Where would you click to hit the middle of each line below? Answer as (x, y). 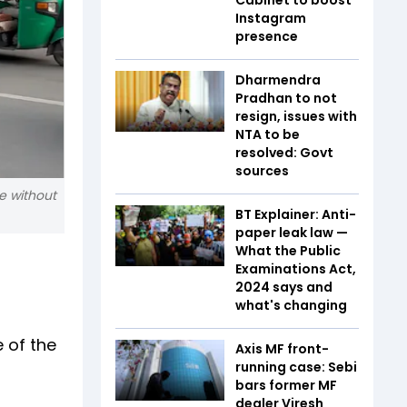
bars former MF (286, 385)
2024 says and (284, 287)
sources (262, 170)
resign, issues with (296, 116)
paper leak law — (292, 232)
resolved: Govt (284, 152)
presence (267, 36)
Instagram (271, 18)
